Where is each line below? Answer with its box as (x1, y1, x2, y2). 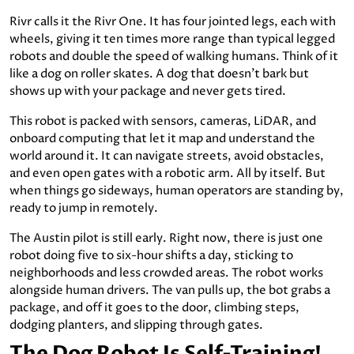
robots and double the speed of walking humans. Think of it (9, 47, 338, 65)
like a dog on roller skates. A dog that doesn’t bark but (9, 65, 309, 82)
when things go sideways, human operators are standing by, (9, 182, 344, 199)
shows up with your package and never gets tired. (9, 82, 286, 100)
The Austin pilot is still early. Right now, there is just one (9, 229, 323, 247)
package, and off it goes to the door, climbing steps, (9, 299, 299, 316)
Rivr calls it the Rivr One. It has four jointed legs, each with (9, 13, 336, 30)
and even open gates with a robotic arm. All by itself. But (9, 164, 326, 182)
